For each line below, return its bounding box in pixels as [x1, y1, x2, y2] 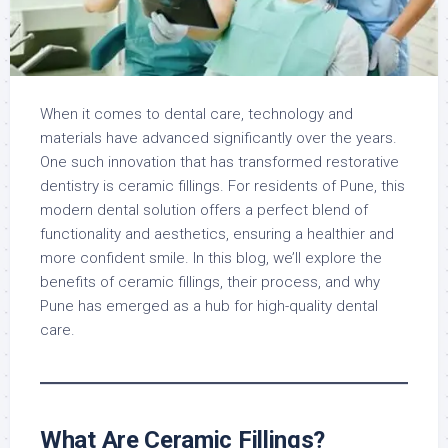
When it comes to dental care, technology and [40, 105, 353, 124]
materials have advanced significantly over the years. [40, 129, 397, 148]
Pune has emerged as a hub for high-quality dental [40, 297, 378, 316]
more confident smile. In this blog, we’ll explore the [40, 249, 382, 268]
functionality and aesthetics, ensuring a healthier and [40, 225, 394, 244]
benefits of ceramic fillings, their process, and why [40, 273, 380, 292]
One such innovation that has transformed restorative [40, 153, 399, 172]
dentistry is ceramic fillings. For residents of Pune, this [40, 177, 405, 196]
